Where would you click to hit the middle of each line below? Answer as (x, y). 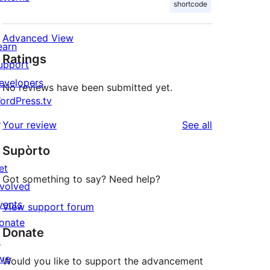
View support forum (48, 207)
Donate (23, 233)
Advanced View (38, 38)
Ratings (24, 59)
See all (197, 125)
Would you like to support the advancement (103, 261)
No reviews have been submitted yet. (87, 88)
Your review (30, 125)
